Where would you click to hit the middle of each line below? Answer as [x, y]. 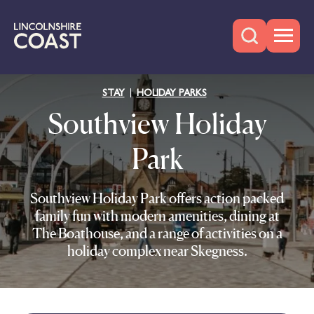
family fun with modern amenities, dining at [157, 216]
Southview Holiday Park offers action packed [157, 198]
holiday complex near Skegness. [157, 251]
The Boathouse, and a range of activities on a [157, 233]
